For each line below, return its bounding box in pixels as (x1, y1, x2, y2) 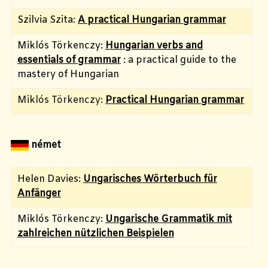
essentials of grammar (17, 53, 121, 66)
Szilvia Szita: (17, 13, 78, 26)
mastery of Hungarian (17, 68, 119, 81)
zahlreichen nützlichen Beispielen (17, 227, 174, 240)
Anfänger (17, 187, 61, 200)
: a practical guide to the (121, 53, 236, 66)
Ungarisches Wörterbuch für (83, 172, 217, 185)
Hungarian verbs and (105, 39, 203, 52)
